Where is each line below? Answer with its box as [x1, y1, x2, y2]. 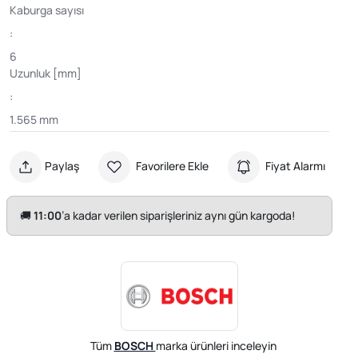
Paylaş [45, 157, 79, 173]
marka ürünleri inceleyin [155, 337, 276, 353]
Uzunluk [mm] [10, 65, 82, 81]
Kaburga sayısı [10, 2, 84, 18]
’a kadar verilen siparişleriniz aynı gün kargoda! [62, 208, 296, 224]
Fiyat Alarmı [265, 157, 325, 173]
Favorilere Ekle [133, 157, 209, 173]
